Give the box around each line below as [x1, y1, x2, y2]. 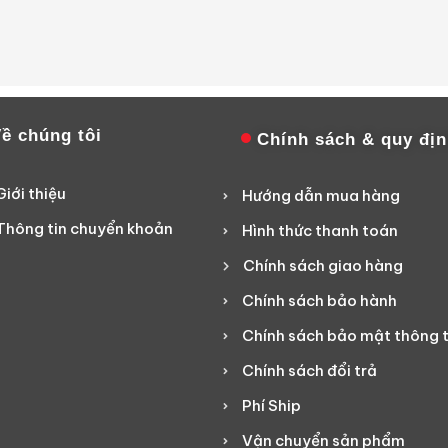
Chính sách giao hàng [243, 256, 404, 276]
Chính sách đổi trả [242, 361, 378, 381]
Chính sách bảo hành [242, 291, 398, 311]
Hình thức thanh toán [242, 221, 399, 241]
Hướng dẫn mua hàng [242, 186, 401, 206]
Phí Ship [242, 396, 302, 416]
